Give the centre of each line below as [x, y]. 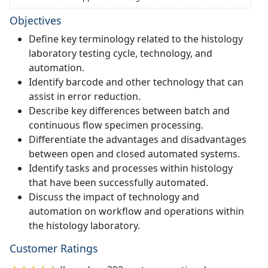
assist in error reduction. [85, 96]
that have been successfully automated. [118, 182]
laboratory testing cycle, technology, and [121, 53]
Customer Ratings [54, 248]
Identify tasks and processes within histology [131, 168]
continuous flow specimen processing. [116, 125]
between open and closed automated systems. [134, 153]
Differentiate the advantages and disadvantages [138, 139]
